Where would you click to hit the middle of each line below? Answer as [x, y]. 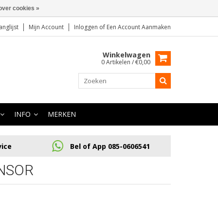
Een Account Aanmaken [139, 27]
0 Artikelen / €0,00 [126, 62]
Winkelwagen [127, 55]
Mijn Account [46, 27]
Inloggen [87, 27]
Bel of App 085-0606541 [110, 146]
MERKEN [62, 114]
